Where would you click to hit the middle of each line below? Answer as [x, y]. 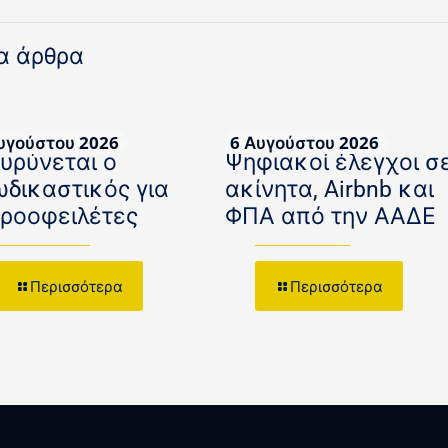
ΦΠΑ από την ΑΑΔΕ [331, 216]
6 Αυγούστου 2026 [305, 142]
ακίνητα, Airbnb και [330, 189]
